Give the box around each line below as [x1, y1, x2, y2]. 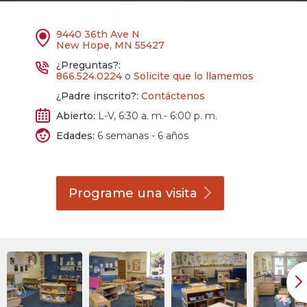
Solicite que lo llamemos [134, 70, 254, 82]
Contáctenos [141, 90, 206, 102]
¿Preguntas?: [56, 59, 121, 71]
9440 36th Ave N [56, 28, 140, 40]
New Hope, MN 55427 [56, 39, 165, 51]
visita [166, 186, 198, 201]
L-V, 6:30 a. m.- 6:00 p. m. [95, 110, 218, 122]
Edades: [56, 130, 95, 142]
